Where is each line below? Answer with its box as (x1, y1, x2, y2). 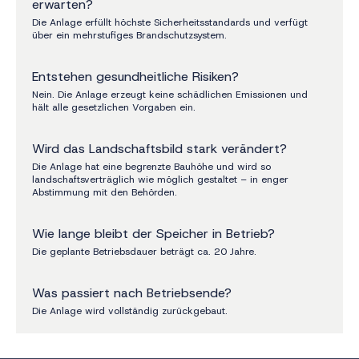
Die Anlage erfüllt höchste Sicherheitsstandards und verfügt (32, 15, 308, 29)
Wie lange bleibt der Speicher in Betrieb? (32, 224, 275, 242)
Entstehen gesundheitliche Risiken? (32, 67, 239, 85)
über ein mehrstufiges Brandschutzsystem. (32, 28, 227, 42)
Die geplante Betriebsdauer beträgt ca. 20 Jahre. (32, 244, 256, 258)
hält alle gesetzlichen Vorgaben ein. (32, 100, 196, 114)
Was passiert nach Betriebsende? (32, 284, 232, 301)
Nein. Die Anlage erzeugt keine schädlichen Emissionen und (32, 87, 308, 101)
